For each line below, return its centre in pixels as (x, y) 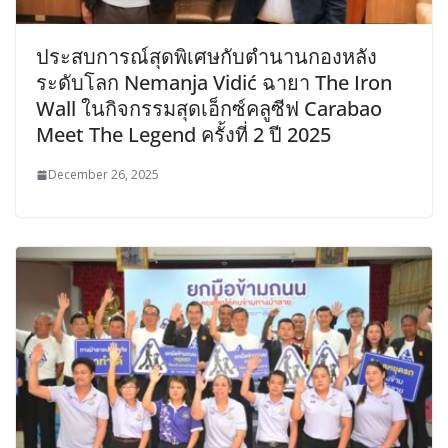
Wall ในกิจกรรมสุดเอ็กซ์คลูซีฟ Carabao (209, 109)
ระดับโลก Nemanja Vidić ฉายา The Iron (214, 83)
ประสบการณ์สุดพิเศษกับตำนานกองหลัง (206, 57)
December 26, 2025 (103, 175)
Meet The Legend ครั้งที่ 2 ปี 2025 (183, 135)
